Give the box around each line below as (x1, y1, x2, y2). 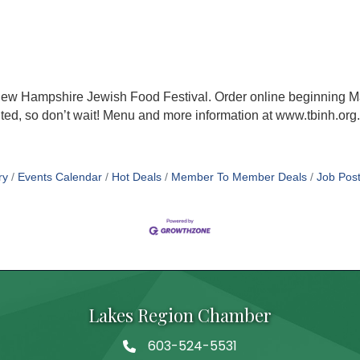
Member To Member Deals (170, 170, 307, 183)
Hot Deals (111, 170, 162, 183)
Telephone (122, 339, 190, 358)
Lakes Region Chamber (88, 303, 272, 328)
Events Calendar (17, 170, 102, 183)
